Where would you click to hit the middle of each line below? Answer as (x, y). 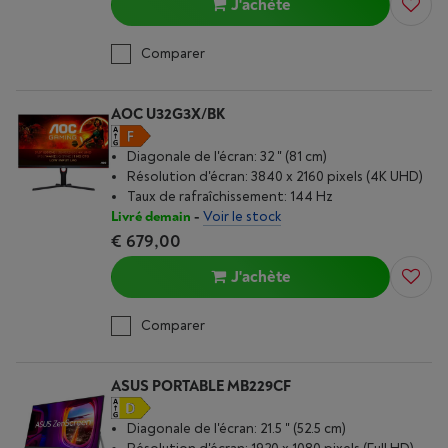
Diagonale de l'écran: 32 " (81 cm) (227, 156)
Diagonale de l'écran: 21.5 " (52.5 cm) (236, 428)
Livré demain (151, 216)
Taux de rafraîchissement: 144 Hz (230, 196)
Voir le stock (242, 216)
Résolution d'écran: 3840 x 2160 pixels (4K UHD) (275, 176)
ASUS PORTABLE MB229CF (201, 386)
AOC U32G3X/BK (168, 114)
